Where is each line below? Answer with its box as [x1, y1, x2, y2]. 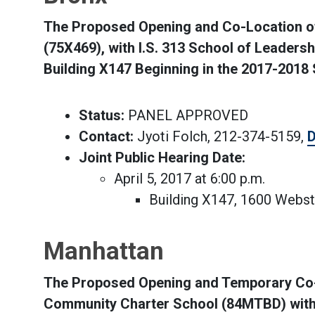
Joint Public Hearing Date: [79, 149, 245, 166]
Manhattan [44, 237, 164, 265]
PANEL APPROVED [124, 107, 248, 124]
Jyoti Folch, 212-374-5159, [134, 128, 307, 145]
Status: [79, 107, 124, 124]
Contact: [79, 128, 134, 145]
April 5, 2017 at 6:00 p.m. [114, 170, 265, 187]
